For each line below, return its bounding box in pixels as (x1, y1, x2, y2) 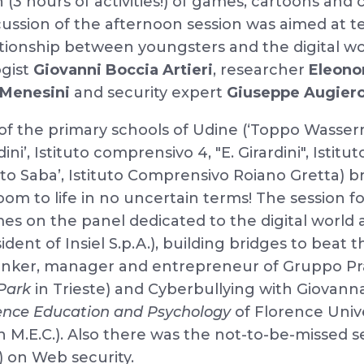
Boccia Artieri (106, 61, 214, 79)
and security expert (70, 84, 227, 102)
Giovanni (33, 61, 106, 79)
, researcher (213, 61, 310, 79)
